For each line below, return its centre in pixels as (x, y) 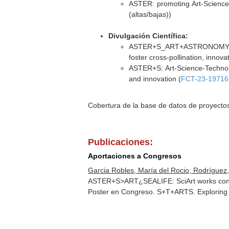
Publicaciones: (121, 142)
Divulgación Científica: (148, 36)
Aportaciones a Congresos (135, 156)
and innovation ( (155, 79)
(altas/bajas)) (150, 14)
